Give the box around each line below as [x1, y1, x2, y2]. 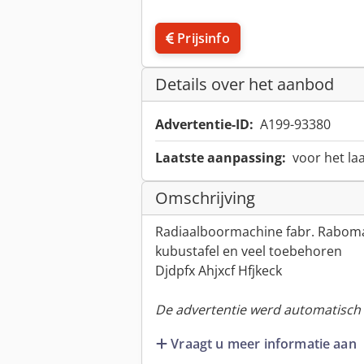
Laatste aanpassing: [155, 149, 286, 167]
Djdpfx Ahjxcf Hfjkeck [155, 262, 282, 280]
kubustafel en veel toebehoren [155, 242, 342, 261]
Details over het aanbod [155, 73, 334, 96]
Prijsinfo [177, 29, 230, 48]
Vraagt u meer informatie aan [171, 334, 357, 353]
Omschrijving [155, 187, 255, 210]
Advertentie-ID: [155, 115, 253, 134]
